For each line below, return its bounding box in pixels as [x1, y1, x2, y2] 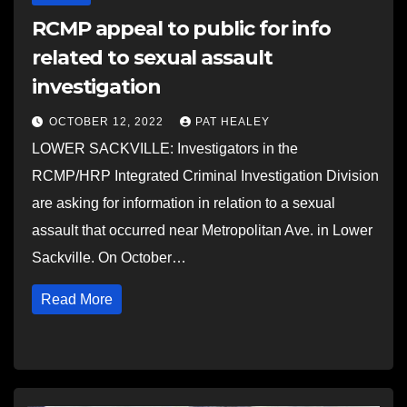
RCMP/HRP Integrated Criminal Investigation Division [32, 168, 379, 184]
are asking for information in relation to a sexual [32, 195, 335, 211]
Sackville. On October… [32, 250, 186, 265]
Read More [41, 292, 113, 307]
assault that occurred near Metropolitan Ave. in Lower [32, 223, 372, 238]
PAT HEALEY [195, 115, 270, 128]
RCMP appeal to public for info [32, 16, 331, 41]
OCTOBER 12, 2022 [49, 115, 167, 128]
